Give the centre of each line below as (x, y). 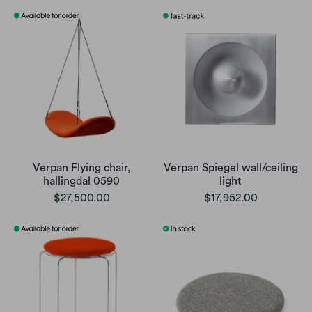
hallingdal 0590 (81, 181)
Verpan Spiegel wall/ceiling (231, 168)
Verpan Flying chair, (81, 168)
